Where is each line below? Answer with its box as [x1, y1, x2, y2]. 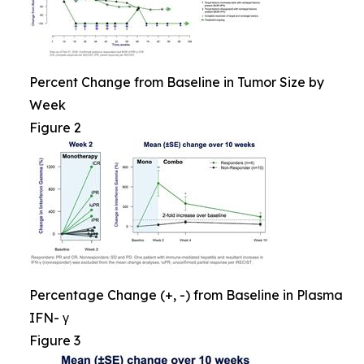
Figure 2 [29, 119, 81, 136]
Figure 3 [29, 331, 80, 349]
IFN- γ [29, 309, 69, 326]
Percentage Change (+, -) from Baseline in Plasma [29, 286, 343, 303]
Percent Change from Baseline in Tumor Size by [29, 73, 324, 90]
